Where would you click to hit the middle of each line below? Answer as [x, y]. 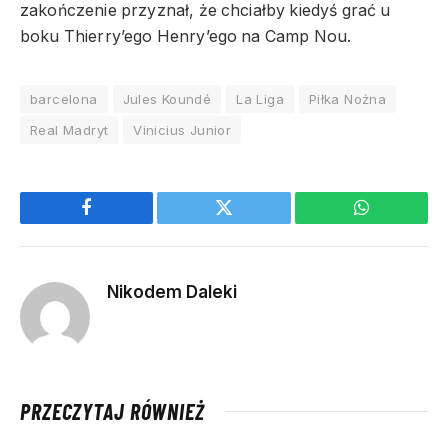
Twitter [248, 222]
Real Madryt [69, 129]
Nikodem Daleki [172, 291]
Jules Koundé [167, 98]
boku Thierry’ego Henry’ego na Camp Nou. [186, 36]
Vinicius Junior [182, 129]
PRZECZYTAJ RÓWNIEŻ [112, 410]
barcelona [64, 98]
